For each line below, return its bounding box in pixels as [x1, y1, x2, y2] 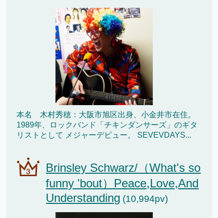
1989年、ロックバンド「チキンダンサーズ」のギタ [17, 121, 198, 129]
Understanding [46, 191, 121, 205]
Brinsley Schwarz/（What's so [46, 161, 201, 175]
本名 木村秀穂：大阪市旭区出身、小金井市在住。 [17, 110, 196, 119]
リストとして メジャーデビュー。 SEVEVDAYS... [17, 131, 192, 140]
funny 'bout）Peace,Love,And [46, 177, 199, 190]
